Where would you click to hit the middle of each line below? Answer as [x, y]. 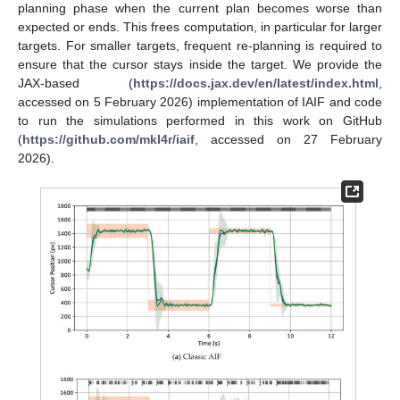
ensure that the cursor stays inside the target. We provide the [200, 64]
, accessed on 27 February [288, 139]
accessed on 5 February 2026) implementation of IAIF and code [200, 101]
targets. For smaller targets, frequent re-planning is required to [200, 45]
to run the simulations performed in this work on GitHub [200, 120]
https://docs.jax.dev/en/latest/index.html [256, 83]
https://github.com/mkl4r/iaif [108, 139]
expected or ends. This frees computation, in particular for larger [200, 26]
